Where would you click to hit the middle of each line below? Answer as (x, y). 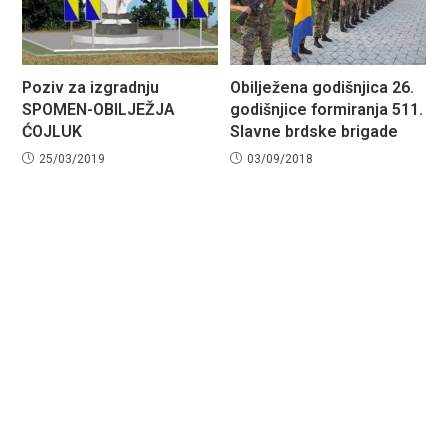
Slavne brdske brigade (314, 131)
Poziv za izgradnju (91, 87)
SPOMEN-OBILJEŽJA (99, 109)
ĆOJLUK (52, 131)
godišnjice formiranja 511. (327, 109)
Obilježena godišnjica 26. (322, 87)
